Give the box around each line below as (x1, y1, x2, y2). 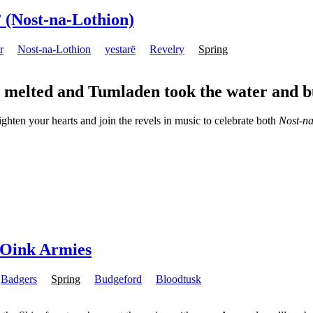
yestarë (105, 43, 136, 55)
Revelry (150, 43, 184, 55)
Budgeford (94, 273, 142, 286)
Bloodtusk (156, 273, 201, 286)
